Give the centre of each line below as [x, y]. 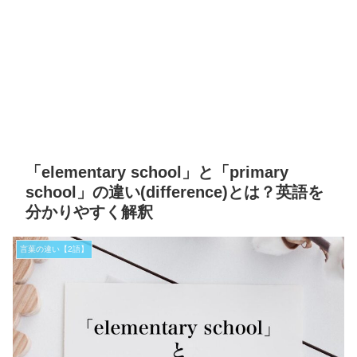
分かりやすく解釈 [89, 212]
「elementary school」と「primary [157, 172]
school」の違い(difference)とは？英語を [175, 192]
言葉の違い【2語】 [54, 249]
